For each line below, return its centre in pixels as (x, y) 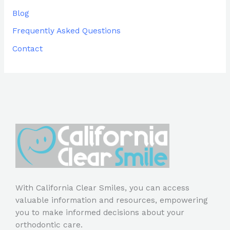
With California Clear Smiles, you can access (102, 188)
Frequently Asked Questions (66, 31)
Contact (27, 49)
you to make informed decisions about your (100, 213)
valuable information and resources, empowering (112, 200)
